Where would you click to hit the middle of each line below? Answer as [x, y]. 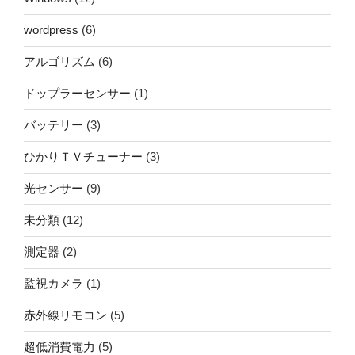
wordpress [51, 30]
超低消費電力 [59, 347]
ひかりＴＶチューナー [83, 157]
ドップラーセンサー [77, 93]
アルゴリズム [59, 61]
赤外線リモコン [65, 315]
